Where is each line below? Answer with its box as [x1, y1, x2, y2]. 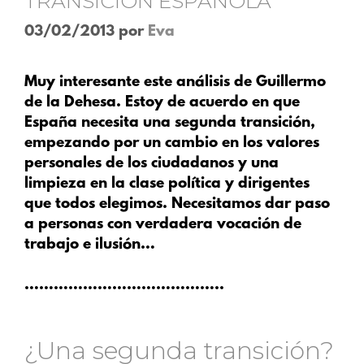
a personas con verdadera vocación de [24, 215, 301, 233]
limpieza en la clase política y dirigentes [24, 175, 310, 193]
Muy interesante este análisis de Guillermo [24, 73, 326, 91]
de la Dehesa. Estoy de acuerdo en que [24, 93, 300, 111]
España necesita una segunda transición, [24, 114, 315, 132]
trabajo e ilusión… [24, 236, 159, 253]
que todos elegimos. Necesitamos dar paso [24, 195, 330, 213]
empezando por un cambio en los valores [24, 134, 319, 152]
